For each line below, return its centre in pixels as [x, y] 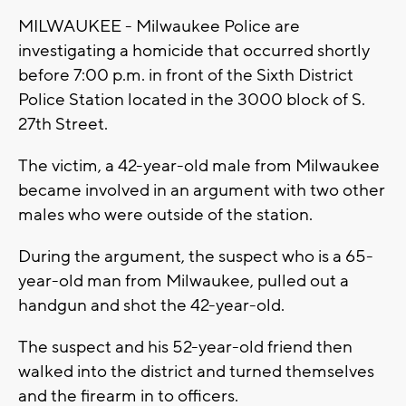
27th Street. [63, 125]
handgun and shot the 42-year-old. [153, 306]
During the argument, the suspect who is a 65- [196, 257]
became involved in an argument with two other [202, 191]
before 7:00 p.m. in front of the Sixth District [186, 76]
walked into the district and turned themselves [196, 372]
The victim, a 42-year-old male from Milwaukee [199, 166]
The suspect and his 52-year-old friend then [185, 348]
